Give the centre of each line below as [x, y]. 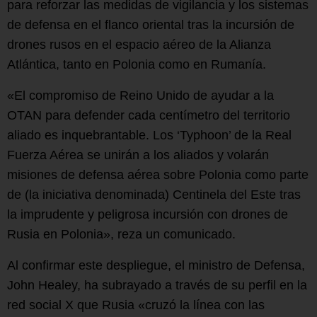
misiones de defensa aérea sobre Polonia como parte [158, 174]
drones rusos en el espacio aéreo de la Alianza [139, 44]
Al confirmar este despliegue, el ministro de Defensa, [156, 265]
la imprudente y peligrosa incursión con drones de [148, 214]
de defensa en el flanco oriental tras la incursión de [151, 24]
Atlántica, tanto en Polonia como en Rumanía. [137, 64]
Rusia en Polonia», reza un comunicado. [121, 234]
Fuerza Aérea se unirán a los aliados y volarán [138, 155]
